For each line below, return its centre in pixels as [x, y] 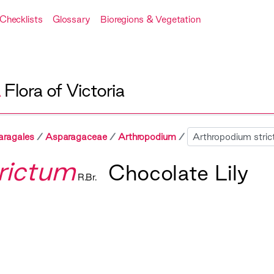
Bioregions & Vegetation [150, 19]
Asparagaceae [76, 137]
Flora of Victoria [64, 90]
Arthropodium [147, 137]
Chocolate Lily [178, 173]
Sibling [201, 136]
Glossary [71, 19]
